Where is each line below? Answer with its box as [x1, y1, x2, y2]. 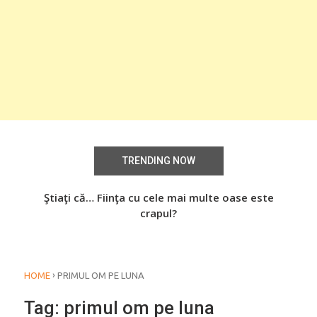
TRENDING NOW [122, 155, 195, 167]
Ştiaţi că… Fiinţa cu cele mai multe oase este [43, 190, 274, 205]
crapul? [140, 206, 177, 221]
